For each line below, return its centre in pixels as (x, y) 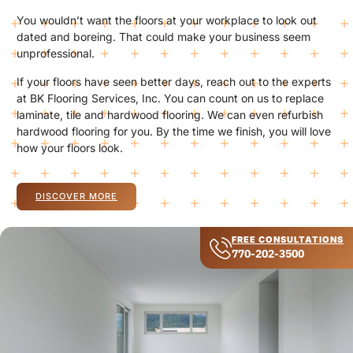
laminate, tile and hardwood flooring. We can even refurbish (170, 114)
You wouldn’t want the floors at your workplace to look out (167, 20)
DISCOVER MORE (76, 197)
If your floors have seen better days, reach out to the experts (174, 81)
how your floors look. (70, 147)
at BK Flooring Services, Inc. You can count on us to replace (170, 98)
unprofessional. (56, 54)
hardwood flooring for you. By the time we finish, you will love (174, 131)
